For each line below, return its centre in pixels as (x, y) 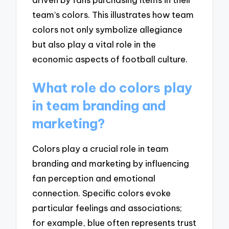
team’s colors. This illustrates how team (113, 15)
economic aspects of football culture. (110, 59)
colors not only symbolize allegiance (108, 30)
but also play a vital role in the (94, 44)
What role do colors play (112, 88)
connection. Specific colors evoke (102, 193)
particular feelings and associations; (107, 208)
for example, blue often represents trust (114, 222)
